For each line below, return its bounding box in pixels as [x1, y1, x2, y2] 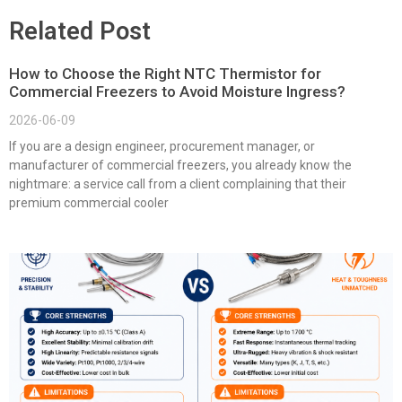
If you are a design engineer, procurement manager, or [9, 139, 315, 154]
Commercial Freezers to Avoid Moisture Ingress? [9, 83, 345, 101]
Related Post [9, 17, 151, 47]
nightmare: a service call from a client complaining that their [9, 177, 346, 192]
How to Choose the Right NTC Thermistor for [9, 65, 321, 83]
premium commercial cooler [9, 196, 169, 211]
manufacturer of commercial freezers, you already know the [9, 158, 352, 173]
